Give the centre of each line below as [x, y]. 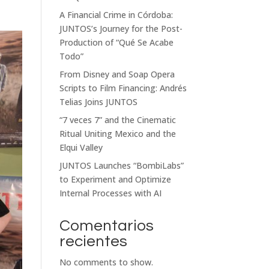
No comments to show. [106, 262]
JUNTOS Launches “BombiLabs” [121, 165]
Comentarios [106, 226]
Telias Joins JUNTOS [98, 102]
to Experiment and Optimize [115, 179]
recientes [93, 241]
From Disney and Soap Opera [117, 74]
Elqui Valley [81, 147]
